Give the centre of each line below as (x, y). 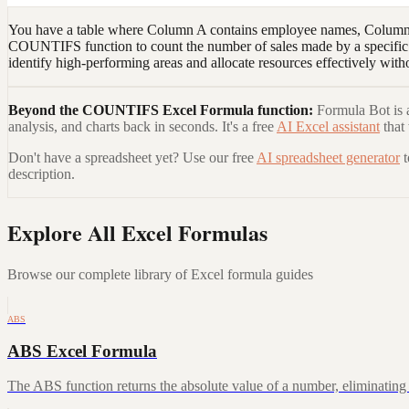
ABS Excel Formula (82, 351)
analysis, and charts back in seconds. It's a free (141, 127)
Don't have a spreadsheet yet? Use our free (131, 158)
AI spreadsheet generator (328, 158)
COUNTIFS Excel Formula (168, 110)
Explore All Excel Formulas (137, 233)
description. (42, 174)
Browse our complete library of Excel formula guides (160, 274)
